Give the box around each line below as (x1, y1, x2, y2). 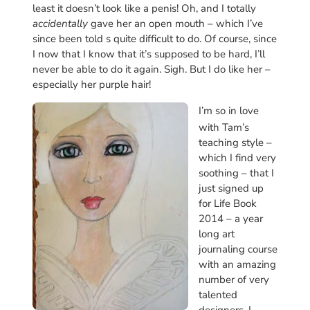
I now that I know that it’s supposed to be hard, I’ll (32, 46, 265, 61)
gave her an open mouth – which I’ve (87, 16, 263, 30)
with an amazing (198, 257, 276, 271)
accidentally (32, 16, 88, 30)
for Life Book (198, 196, 257, 210)
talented (198, 287, 237, 302)
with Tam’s (198, 120, 249, 134)
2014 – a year (198, 211, 263, 226)
